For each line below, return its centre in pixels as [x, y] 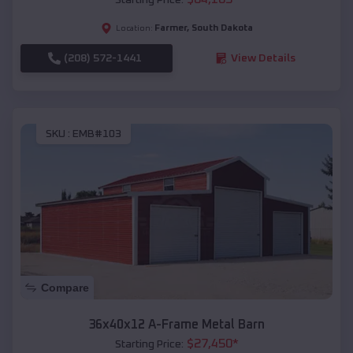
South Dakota [222, 28]
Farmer [170, 28]
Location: [134, 28]
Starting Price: [149, 345]
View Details [263, 58]
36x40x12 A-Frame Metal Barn [176, 325]
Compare [65, 288]
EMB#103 [97, 134]
